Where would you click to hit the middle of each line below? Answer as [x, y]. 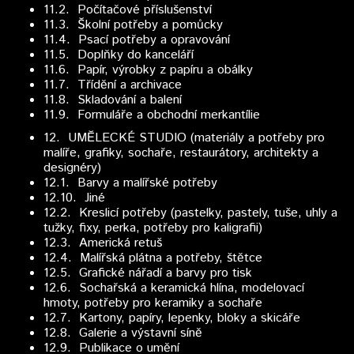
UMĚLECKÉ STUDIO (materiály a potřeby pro [192, 138]
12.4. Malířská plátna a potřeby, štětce [153, 258]
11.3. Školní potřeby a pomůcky [133, 25]
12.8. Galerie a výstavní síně [123, 333]
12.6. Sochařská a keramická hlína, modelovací [174, 288]
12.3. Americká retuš [103, 243]
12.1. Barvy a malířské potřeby [130, 183]
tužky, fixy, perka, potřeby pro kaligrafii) [153, 228]
